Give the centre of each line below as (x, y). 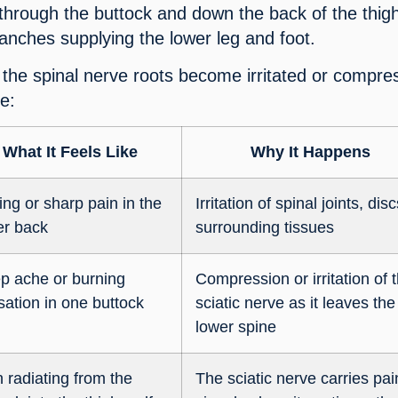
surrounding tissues (265, 227)
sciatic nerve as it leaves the (296, 302)
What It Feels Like (70, 151)
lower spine (236, 326)
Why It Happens (311, 151)
